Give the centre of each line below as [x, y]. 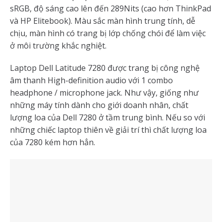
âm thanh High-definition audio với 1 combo [91, 81]
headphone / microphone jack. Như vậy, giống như [104, 93]
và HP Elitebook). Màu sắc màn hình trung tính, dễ [103, 21]
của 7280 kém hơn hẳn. [53, 142]
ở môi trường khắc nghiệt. [58, 45]
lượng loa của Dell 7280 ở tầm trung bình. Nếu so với [108, 118]
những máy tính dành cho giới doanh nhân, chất [99, 105]
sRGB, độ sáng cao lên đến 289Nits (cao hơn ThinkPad [111, 8]
